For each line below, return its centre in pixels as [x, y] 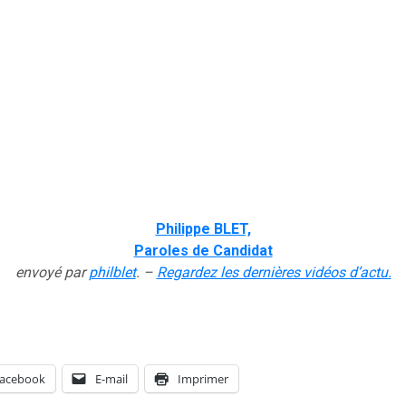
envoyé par [52, 273]
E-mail [111, 378]
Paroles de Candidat [203, 251]
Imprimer [203, 378]
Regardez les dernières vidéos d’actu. [274, 273]
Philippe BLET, [203, 229]
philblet [112, 273]
